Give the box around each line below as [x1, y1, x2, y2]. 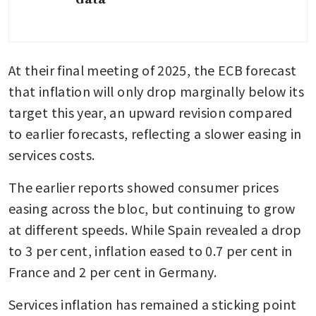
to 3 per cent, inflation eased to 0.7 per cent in [8, 241, 293, 260]
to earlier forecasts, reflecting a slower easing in [8, 123, 302, 142]
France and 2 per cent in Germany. [8, 262, 220, 281]
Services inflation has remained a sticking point [8, 294, 297, 313]
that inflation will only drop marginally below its [8, 81, 304, 100]
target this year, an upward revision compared [8, 102, 293, 121]
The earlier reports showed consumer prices [8, 177, 279, 196]
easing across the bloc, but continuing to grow [8, 198, 296, 217]
